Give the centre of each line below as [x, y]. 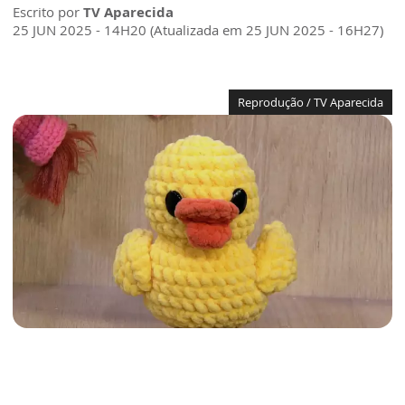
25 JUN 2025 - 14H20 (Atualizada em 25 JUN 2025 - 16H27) [198, 30]
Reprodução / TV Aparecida [311, 103]
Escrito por [48, 12]
